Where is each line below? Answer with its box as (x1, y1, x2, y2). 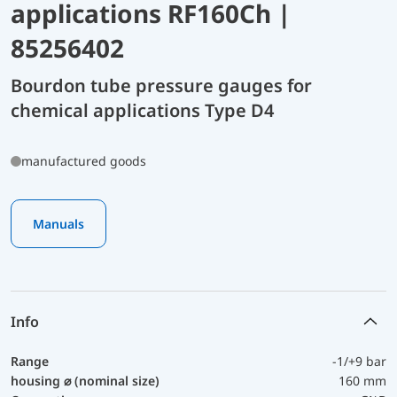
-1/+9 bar (332, 352, 386, 370)
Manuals (33, 214, 84, 232)
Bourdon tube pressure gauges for (11, 73, 312, 97)
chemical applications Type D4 (11, 97, 274, 122)
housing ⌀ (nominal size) (11, 371, 160, 389)
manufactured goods (21, 152, 146, 169)
